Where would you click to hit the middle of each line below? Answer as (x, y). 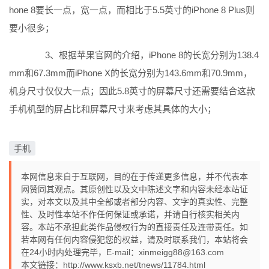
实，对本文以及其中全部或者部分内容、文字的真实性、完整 (134, 202)
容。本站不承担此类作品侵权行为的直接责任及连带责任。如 (134, 227)
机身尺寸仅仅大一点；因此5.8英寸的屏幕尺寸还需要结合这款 (132, 91)
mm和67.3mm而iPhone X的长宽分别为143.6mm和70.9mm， (131, 73)
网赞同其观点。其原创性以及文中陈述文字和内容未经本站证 (134, 189)
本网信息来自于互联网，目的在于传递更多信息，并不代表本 (134, 177)
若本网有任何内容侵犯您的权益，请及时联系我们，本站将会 (134, 240)
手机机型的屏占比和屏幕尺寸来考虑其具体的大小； (113, 109)
